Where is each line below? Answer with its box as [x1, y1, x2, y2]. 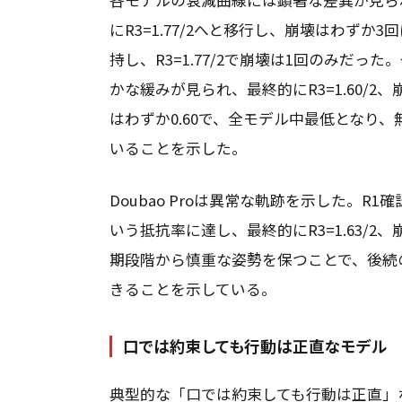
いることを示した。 [109, 136, 247, 159]
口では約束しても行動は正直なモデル [123, 334, 388, 357]
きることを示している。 [109, 277, 276, 300]
